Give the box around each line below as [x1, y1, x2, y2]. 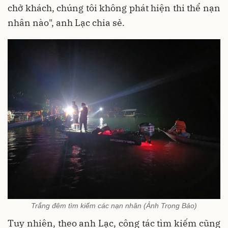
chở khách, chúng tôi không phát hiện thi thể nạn [8, 2, 220, 14]
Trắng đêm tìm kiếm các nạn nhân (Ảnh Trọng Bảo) [31, 202, 197, 210]
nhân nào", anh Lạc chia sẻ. [8, 17, 125, 28]
